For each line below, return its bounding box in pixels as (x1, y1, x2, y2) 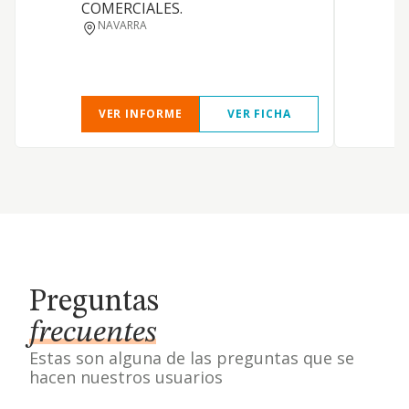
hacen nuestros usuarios (29, 366, 223, 388)
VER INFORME (98, 106, 183, 121)
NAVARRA (98, 17, 148, 33)
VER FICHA (227, 106, 291, 121)
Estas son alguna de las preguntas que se (29, 347, 354, 369)
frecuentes (29, 318, 156, 349)
